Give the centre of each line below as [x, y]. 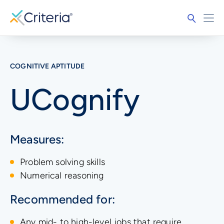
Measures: [37, 139]
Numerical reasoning [62, 176]
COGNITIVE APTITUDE [47, 66]
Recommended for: [62, 199]
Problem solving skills [62, 162]
